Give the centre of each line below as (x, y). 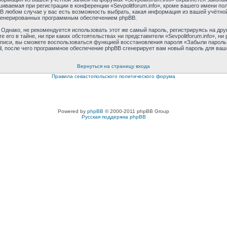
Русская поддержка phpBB (113, 117)
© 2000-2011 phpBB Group (136, 111)
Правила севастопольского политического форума (113, 76)
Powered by (72, 111)
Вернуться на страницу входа (113, 66)
